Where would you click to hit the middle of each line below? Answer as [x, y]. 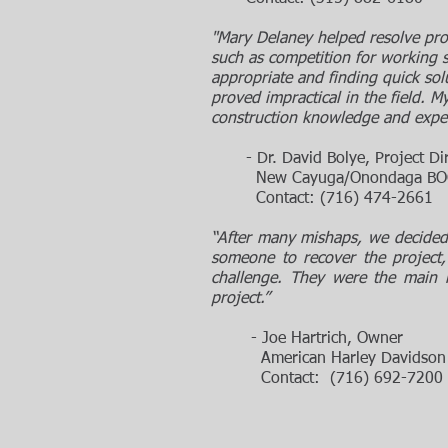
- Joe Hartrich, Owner [307, 339]
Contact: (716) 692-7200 [327, 379]
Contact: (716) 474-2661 [322, 199]
